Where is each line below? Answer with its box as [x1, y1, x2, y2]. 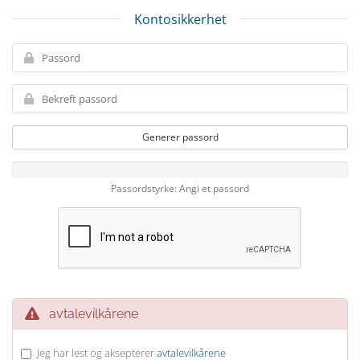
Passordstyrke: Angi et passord [111, 182, 249, 194]
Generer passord [141, 130, 219, 144]
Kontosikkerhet [133, 10, 227, 28]
